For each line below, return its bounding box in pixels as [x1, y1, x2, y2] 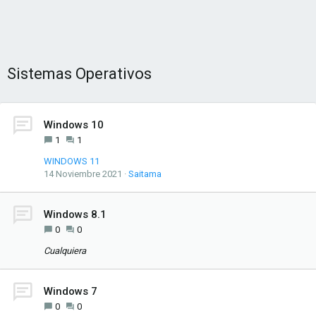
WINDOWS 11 [44, 156, 99, 166]
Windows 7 [44, 285, 97, 298]
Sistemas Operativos [7, 65, 152, 83]
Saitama [128, 169, 162, 179]
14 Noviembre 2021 [44, 169, 122, 179]
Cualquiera [44, 245, 86, 256]
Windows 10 [44, 119, 104, 131]
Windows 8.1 [44, 208, 107, 221]
